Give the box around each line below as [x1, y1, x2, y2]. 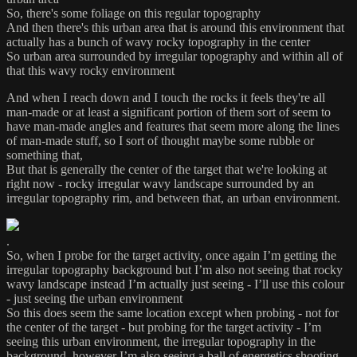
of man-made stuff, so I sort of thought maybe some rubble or [6, 133, 314, 147]
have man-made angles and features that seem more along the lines [6, 119, 339, 133]
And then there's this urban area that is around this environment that [6, 20, 344, 34]
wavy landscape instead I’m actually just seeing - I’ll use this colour [6, 277, 344, 291]
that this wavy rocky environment [6, 63, 175, 77]
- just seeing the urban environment [6, 291, 182, 305]
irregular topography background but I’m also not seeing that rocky [6, 262, 343, 277]
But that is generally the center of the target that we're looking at [6, 162, 327, 176]
